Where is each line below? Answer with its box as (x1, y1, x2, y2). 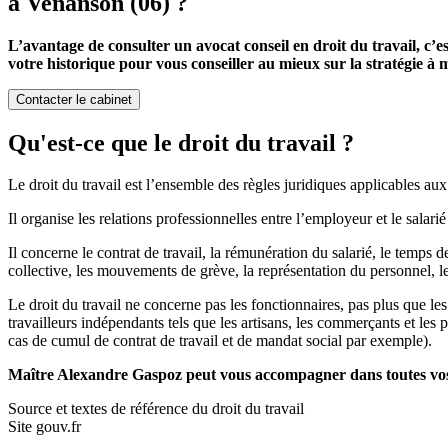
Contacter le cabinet (16, 91, 132, 107)
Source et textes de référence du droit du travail (8, 400, 304, 418)
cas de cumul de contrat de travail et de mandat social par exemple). (8, 332, 432, 350)
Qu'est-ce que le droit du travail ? (8, 129, 354, 156)
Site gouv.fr (8, 418, 81, 436)
